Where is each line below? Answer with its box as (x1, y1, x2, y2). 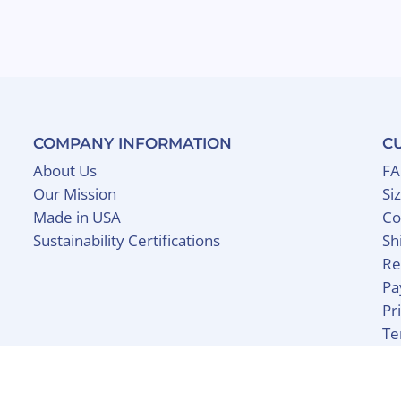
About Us (32, 160, 97, 182)
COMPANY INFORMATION (32, 134, 232, 153)
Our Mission (32, 183, 116, 205)
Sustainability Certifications (32, 230, 220, 252)
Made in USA (32, 207, 121, 228)
